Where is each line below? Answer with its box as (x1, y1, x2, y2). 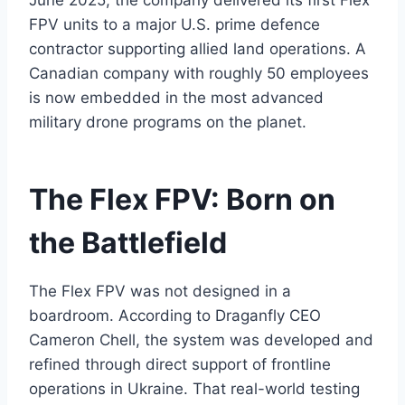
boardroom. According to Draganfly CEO (29, 306, 321, 325)
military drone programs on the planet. (29, 113, 306, 132)
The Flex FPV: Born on (29, 182, 335, 218)
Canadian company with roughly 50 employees (29, 64, 369, 83)
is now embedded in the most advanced (29, 89, 324, 108)
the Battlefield (29, 225, 227, 261)
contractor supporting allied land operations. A (29, 40, 366, 59)
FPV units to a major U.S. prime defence (29, 15, 320, 34)
